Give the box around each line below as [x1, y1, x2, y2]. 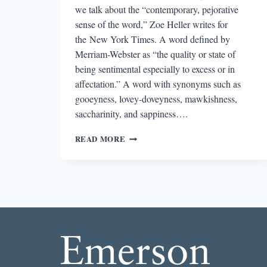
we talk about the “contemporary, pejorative [74, 2, 238, 15]
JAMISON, [125, 190, 164, 201]
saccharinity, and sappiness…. [74, 107, 188, 120]
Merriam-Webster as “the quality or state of [74, 47, 235, 60]
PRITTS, [125, 213, 157, 225]
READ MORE [74, 133, 126, 144]
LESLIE [125, 178, 156, 189]
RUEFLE [125, 249, 159, 260]
